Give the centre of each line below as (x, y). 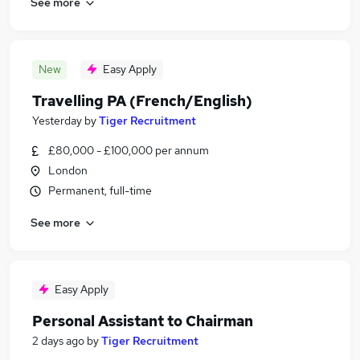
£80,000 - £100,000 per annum (129, 150)
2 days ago (58, 341)
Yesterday (57, 121)
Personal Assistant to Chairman (143, 321)
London (68, 170)
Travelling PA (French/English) (142, 101)
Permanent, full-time (100, 190)
